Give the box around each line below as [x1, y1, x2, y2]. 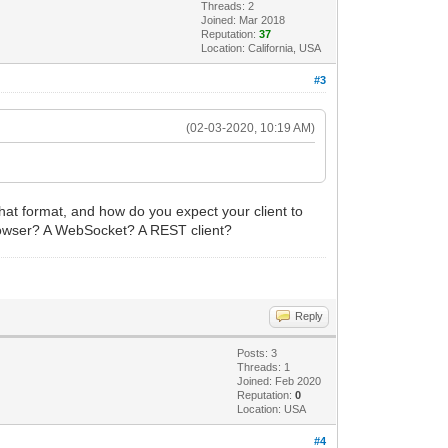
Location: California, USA [201, 41, 322, 54]
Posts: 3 [237, 346, 278, 359]
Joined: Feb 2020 [237, 374, 322, 387]
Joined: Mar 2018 [201, 13, 286, 26]
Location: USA [237, 402, 307, 415]
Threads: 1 [237, 360, 291, 373]
